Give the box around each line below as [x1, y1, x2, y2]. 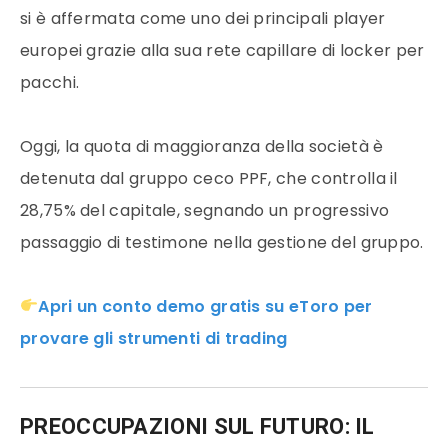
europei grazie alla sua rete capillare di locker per [20, 38, 425, 62]
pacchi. [20, 70, 80, 94]
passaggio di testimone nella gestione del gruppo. [20, 230, 424, 254]
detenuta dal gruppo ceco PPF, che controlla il [20, 166, 398, 190]
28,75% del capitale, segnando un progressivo [20, 198, 390, 222]
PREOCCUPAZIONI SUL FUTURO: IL [20, 413, 375, 439]
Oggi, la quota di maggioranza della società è [20, 134, 384, 158]
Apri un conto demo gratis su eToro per [38, 294, 373, 318]
